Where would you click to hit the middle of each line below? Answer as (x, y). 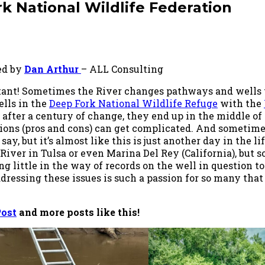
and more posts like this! (78, 212)
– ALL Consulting (122, 69)
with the (241, 103)
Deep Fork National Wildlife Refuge (133, 103)
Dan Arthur (53, 69)
